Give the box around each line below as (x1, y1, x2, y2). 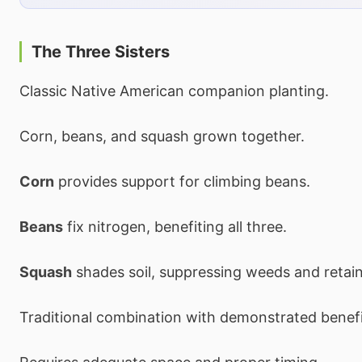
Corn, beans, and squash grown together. (19, 127, 305, 145)
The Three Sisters (32, 41, 170, 61)
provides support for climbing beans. (54, 172, 310, 190)
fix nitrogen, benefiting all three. (63, 217, 287, 235)
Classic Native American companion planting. (19, 82, 329, 99)
